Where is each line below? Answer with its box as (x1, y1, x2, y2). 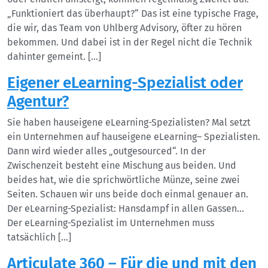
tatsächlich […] (7, 232, 71, 243)
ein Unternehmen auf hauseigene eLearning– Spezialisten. (7, 131, 260, 142)
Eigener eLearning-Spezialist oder (7, 74, 243, 92)
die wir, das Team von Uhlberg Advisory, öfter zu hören (7, 22, 242, 33)
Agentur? (7, 92, 69, 111)
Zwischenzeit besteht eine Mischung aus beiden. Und (7, 160, 236, 171)
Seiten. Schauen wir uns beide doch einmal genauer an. (7, 188, 248, 200)
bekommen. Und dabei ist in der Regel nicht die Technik (7, 36, 252, 48)
